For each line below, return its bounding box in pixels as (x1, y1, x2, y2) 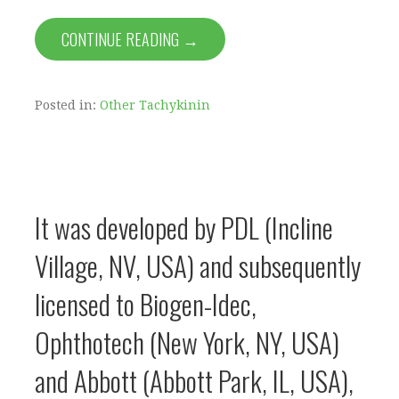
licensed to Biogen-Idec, (35, 282, 256, 324)
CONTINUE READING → (61, 27, 199, 51)
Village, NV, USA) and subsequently (35, 244, 361, 286)
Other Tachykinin (100, 97, 210, 112)
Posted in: (35, 97, 100, 112)
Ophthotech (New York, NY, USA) (35, 321, 339, 362)
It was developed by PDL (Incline (35, 206, 333, 248)
